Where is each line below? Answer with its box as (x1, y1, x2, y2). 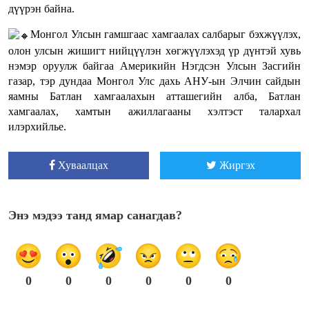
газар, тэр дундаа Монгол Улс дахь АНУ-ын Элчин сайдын (8, 74, 301, 87)
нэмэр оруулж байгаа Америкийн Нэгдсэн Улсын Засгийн (8, 59, 301, 72)
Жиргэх (219, 159, 255, 171)
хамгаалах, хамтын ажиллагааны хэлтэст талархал (8, 105, 301, 117)
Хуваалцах (58, 159, 108, 171)
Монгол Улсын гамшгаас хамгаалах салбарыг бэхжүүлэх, (30, 28, 301, 41)
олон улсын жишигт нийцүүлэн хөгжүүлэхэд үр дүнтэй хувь (8, 44, 301, 57)
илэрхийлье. (8, 120, 66, 132)
